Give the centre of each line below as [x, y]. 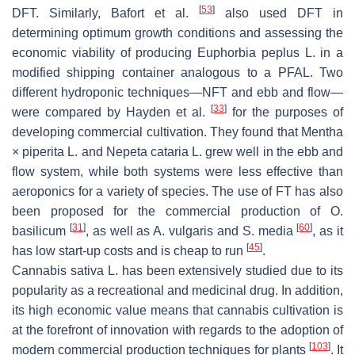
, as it [328, 231]
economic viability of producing [105, 53]
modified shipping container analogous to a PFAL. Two [177, 73]
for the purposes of [285, 113]
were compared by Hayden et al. [111, 113]
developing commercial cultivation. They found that [157, 132]
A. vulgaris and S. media [223, 231]
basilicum [39, 231]
